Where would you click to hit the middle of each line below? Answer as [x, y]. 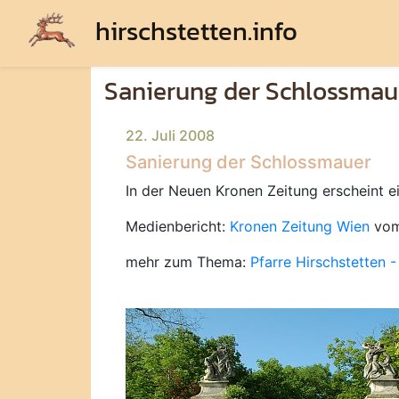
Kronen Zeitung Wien [300, 226]
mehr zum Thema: [188, 262]
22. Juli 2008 [170, 135]
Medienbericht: [178, 226]
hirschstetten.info [193, 31]
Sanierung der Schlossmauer [248, 162]
